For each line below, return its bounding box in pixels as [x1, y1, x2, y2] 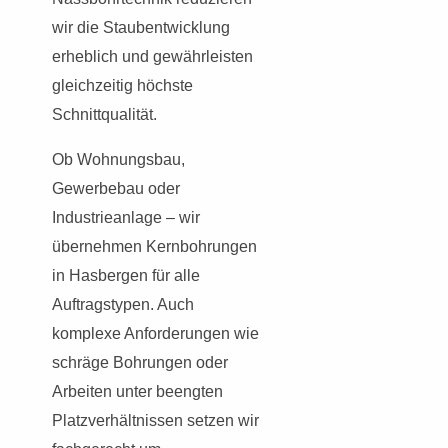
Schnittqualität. [52, 105, 157, 123]
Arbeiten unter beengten [52, 382, 223, 400]
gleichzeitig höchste [52, 76, 193, 94]
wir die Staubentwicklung [52, 18, 230, 36]
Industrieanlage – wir [52, 208, 200, 226]
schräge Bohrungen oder [52, 353, 228, 371]
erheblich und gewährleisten [52, 47, 253, 65]
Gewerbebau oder [52, 179, 180, 197]
